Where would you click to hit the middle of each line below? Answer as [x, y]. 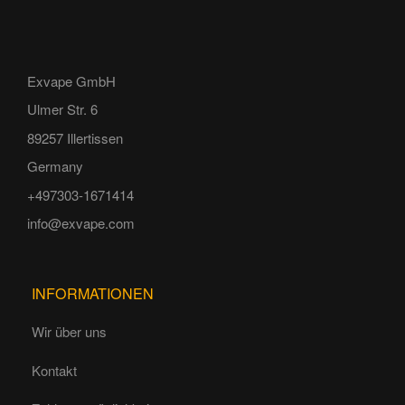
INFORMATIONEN [93, 292]
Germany [55, 166]
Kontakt [54, 370]
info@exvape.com [81, 223]
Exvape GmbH [71, 80]
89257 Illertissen [75, 137]
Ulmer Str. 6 [62, 109]
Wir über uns [69, 332]
